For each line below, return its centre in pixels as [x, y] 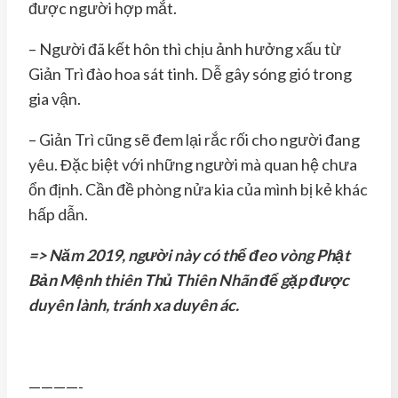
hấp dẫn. [58, 214]
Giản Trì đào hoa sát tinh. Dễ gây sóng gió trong [190, 73]
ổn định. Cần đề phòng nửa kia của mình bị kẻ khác [198, 189]
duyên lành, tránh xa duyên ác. [134, 304]
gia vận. [55, 98]
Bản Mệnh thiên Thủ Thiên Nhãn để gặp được [189, 279]
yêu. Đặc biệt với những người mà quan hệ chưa [193, 164]
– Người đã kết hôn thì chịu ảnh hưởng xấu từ [185, 48]
